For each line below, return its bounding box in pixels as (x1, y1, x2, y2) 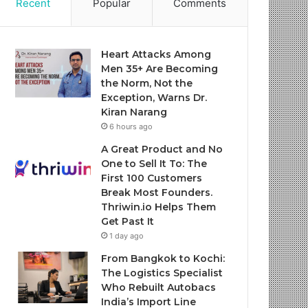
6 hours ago (109, 122, 153, 131)
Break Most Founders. (101, 186, 213, 199)
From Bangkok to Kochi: (101, 252, 225, 265)
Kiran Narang (101, 106, 168, 118)
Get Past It (101, 215, 155, 228)
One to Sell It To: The (101, 157, 208, 170)
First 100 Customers (101, 172, 203, 184)
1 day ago (109, 231, 144, 241)
